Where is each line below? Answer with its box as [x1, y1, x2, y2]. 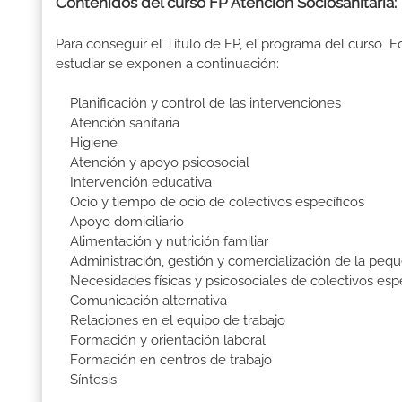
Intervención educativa [56, 174, 212, 191]
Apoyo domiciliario [56, 214, 184, 231]
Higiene [56, 135, 118, 152]
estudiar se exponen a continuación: [56, 56, 279, 73]
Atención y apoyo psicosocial [56, 154, 249, 171]
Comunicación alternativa [56, 293, 227, 310]
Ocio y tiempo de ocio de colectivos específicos [56, 194, 364, 211]
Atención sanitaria [56, 115, 179, 132]
